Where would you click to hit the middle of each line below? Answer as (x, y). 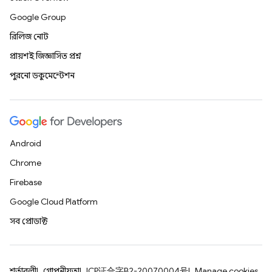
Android (25, 143)
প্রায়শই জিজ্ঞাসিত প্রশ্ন (46, 56)
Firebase (26, 182)
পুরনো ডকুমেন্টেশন (42, 75)
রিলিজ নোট (29, 36)
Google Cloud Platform (54, 202)
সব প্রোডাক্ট (29, 221)
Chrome (25, 163)
